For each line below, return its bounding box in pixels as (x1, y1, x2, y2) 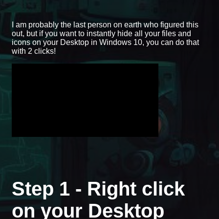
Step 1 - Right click (12, 177, 185, 199)
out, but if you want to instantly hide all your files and (12, 29, 191, 38)
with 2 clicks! (12, 46, 56, 55)
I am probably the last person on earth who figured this (12, 20, 198, 29)
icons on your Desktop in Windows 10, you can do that (12, 38, 199, 46)
